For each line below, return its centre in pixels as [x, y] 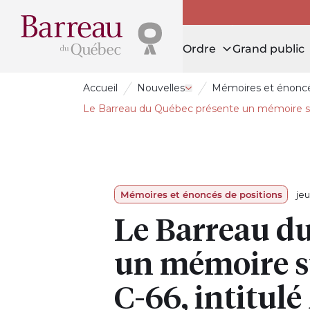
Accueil [100, 88]
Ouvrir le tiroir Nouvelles [245, 93]
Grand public [268, 48]
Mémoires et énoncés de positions [201, 194]
